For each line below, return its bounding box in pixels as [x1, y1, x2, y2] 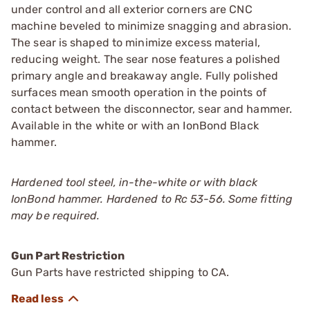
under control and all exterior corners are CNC [11, 2, 253, 16]
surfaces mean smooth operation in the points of [11, 85, 266, 99]
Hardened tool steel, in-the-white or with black [11, 175, 257, 189]
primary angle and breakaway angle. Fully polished [11, 69, 278, 82]
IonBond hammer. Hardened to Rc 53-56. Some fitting [11, 192, 293, 206]
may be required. [11, 208, 100, 222]
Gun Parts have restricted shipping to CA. [11, 265, 230, 279]
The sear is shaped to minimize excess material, [11, 35, 260, 49]
